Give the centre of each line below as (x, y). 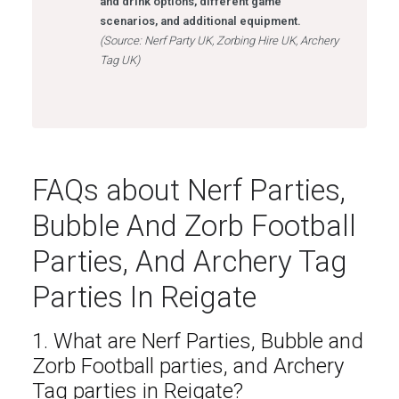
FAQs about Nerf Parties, (188, 190)
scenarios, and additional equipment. (200, 20)
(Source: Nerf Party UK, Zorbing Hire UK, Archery (219, 40)
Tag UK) (119, 60)
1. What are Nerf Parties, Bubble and (197, 341)
